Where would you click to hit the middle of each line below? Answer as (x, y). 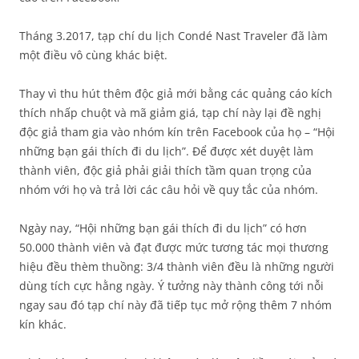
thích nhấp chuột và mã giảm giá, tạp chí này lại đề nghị (170, 113)
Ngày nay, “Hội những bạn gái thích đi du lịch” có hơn (163, 228)
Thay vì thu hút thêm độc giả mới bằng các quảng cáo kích (176, 93)
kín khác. (43, 324)
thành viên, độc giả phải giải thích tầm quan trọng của (165, 170)
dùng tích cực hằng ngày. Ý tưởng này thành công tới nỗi (171, 286)
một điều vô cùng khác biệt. (93, 55)
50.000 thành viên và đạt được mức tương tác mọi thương (174, 247)
